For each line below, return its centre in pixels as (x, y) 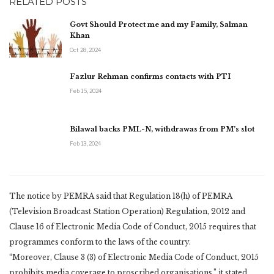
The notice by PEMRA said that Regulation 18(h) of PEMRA (121, 196)
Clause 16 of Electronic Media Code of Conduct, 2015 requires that (133, 226)
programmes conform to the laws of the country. (100, 242)
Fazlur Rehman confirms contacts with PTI (150, 77)
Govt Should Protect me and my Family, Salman (159, 24)
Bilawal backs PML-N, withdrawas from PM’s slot (162, 129)
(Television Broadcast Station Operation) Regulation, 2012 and (127, 211)
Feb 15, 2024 (86, 91)
